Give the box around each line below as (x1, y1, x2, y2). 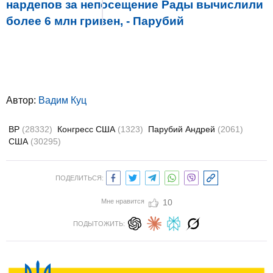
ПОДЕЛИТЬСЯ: (55, 174, 104, 182)
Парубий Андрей (148, 124, 218, 134)
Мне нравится (101, 197, 144, 205)
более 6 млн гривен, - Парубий (6, 15, 184, 27)
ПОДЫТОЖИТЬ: (73, 220, 125, 227)
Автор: (6, 95, 38, 105)
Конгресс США (57, 124, 118, 134)
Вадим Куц (38, 95, 87, 105)
